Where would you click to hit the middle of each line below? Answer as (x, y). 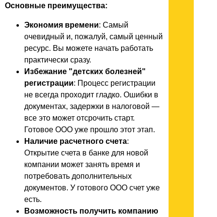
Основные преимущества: (56, 5)
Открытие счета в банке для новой (86, 153)
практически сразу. (58, 60)
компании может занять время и (82, 164)
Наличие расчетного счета (76, 141)
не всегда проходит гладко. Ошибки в (91, 94)
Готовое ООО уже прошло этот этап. (90, 129)
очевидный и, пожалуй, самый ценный (93, 36)
